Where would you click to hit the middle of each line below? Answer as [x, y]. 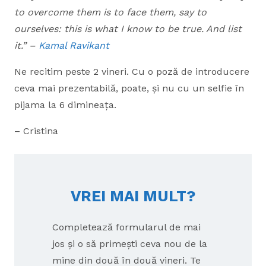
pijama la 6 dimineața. [65, 105]
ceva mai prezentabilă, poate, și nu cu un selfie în [129, 88]
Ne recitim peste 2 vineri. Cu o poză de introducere [132, 72]
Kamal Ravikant [74, 45]
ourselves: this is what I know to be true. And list [128, 29]
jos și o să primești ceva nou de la [130, 244]
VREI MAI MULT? [133, 196]
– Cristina [36, 131]
